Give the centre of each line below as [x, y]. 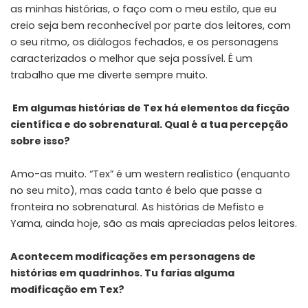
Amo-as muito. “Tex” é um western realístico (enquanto [150, 174]
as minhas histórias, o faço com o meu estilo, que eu [143, 9]
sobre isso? [40, 141]
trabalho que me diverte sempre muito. [109, 75]
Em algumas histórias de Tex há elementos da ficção [151, 108]
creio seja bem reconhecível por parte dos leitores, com [151, 25]
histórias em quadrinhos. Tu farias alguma [122, 273]
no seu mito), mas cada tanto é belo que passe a [136, 190]
